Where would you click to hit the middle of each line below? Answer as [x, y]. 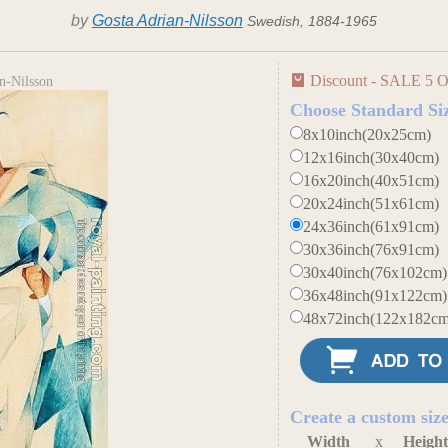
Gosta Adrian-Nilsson [167, 20]
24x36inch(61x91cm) [371, 226]
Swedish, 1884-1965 [312, 21]
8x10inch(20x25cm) [367, 134]
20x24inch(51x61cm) [371, 203]
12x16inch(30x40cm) [371, 157]
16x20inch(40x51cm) [371, 180]
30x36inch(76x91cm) [371, 249]
